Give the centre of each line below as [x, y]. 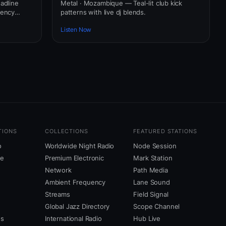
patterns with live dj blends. [103, 12]
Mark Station [153, 158]
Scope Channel [157, 207]
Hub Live [147, 219]
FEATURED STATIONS [165, 131]
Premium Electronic [74, 158]
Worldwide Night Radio [80, 146]
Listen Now [76, 30]
